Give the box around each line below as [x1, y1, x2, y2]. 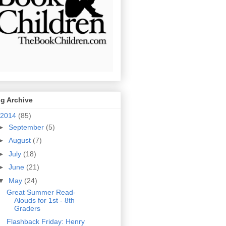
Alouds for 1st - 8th [14, 196, 75, 204]
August [8, 136, 33, 145]
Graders [14, 204, 40, 212]
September [8, 123, 46, 131]
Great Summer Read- [6, 188, 76, 196]
